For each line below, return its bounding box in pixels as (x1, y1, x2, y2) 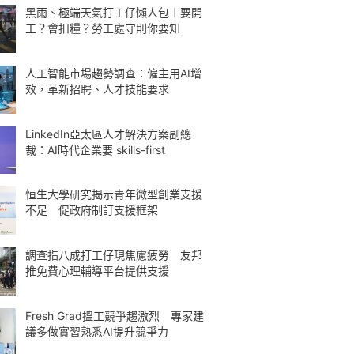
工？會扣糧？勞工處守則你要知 (25, 21, 180, 35)
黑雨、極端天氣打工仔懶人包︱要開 (25, 6, 202, 19)
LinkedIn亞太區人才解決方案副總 (25, 126, 191, 141)
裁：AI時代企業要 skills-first (25, 142, 165, 156)
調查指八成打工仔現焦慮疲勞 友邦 (25, 248, 202, 262)
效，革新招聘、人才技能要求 (25, 81, 169, 96)
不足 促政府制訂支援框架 (25, 203, 158, 217)
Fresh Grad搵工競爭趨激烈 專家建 (25, 308, 204, 322)
